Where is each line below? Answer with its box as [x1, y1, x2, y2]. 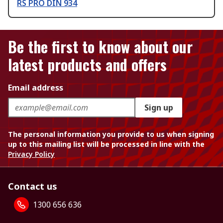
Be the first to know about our [8, 35, 193, 58]
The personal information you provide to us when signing [8, 129, 214, 139]
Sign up [144, 102, 173, 113]
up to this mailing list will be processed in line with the [8, 139, 205, 149]
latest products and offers [8, 53, 167, 76]
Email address [8, 82, 63, 93]
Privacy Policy [8, 149, 55, 159]
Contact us [8, 180, 57, 192]
